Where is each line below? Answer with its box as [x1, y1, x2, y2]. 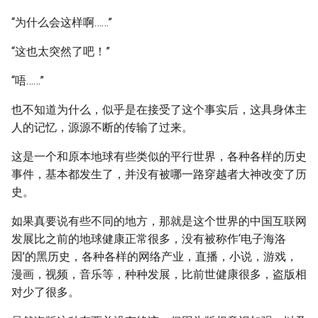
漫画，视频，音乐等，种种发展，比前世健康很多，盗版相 [11, 268, 307, 281]
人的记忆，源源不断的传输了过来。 [11, 121, 193, 134]
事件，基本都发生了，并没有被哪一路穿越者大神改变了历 [11, 168, 307, 181]
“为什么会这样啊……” [11, 16, 112, 29]
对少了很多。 [11, 285, 79, 299]
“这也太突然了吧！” [11, 45, 110, 58]
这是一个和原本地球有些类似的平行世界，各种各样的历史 [11, 150, 307, 163]
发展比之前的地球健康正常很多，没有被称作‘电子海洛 [11, 232, 286, 246]
